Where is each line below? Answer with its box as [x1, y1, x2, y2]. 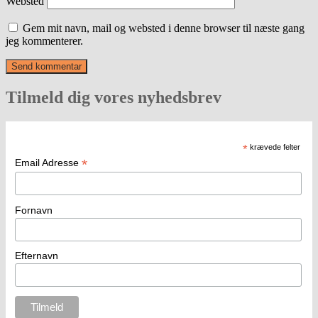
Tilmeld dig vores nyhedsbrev [6, 88, 221, 107]
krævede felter [248, 142, 301, 151]
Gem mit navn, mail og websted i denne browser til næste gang [23, 22, 305, 35]
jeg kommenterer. [6, 35, 83, 48]
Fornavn [14, 204, 53, 216]
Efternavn [14, 250, 58, 262]
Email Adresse [14, 156, 82, 168]
